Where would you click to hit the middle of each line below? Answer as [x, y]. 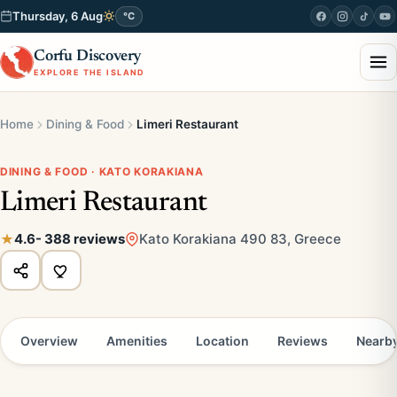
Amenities [137, 341]
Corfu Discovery [88, 56]
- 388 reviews [80, 239]
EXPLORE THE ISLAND [90, 72]
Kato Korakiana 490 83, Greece [240, 239]
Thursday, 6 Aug [58, 16]
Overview [49, 341]
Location [222, 341]
